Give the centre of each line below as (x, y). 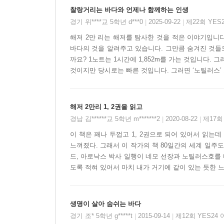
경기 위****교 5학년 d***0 (107, 22)
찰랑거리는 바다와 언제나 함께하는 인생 (129, 10)
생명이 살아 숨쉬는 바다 (105, 204)
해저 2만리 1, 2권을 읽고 (106, 107)
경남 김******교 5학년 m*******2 (116, 119)
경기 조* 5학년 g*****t (102, 216)
